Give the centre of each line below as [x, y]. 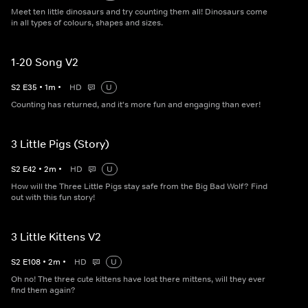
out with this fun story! [53, 198]
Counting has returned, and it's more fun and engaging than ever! [136, 105]
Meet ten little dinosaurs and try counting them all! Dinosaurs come [139, 12]
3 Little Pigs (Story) [60, 144]
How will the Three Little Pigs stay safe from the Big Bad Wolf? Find [139, 187]
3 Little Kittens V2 [56, 237]
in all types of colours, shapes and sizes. [87, 23]
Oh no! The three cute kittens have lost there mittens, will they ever [138, 279]
